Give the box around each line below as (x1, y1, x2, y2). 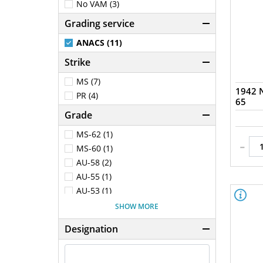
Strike (65, 56, 90, 69)
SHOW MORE (115, 201, 159, 211)
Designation (65, 222, 118, 235)
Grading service (65, 17, 134, 30)
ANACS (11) (76, 37, 122, 48)
